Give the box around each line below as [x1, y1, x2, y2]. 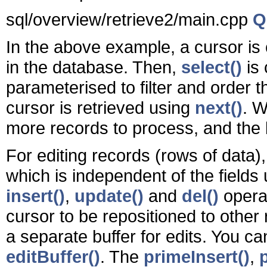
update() [74, 185, 144, 206]
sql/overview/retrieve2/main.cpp [6, 9, 253, 29]
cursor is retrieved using [6, 97, 195, 117]
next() [195, 97, 243, 117]
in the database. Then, [6, 57, 181, 77]
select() [181, 57, 242, 77]
